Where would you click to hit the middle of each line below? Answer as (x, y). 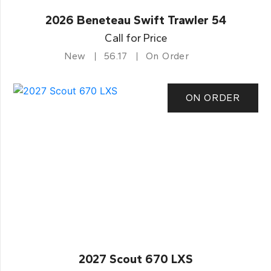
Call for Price (136, 38)
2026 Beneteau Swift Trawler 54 (136, 20)
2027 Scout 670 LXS (136, 259)
